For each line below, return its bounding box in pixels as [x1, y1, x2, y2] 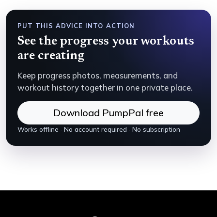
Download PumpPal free [53, 107, 164, 119]
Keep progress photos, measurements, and [17, 70, 178, 80]
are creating [17, 50, 84, 62]
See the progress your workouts [17, 35, 194, 48]
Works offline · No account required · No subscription [17, 125, 180, 133]
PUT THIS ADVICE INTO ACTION [17, 22, 135, 30]
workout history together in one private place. [17, 82, 193, 93]
